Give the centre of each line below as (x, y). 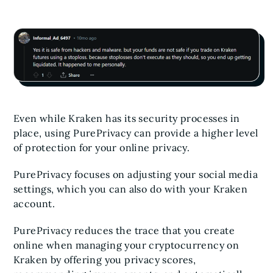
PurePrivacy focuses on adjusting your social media (136, 174)
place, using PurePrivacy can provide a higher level (136, 133)
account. (36, 204)
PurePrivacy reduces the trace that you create (124, 230)
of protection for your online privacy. (103, 147)
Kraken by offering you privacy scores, (105, 260)
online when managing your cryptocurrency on (126, 245)
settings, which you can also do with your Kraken (131, 189)
